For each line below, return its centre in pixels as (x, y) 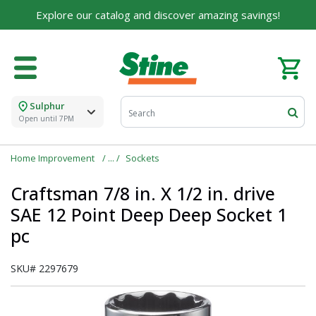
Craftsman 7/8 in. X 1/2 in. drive (143, 194)
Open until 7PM (46, 119)
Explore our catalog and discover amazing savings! (158, 15)
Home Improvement (54, 158)
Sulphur (47, 106)
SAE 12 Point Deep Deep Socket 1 (149, 215)
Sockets (142, 158)
